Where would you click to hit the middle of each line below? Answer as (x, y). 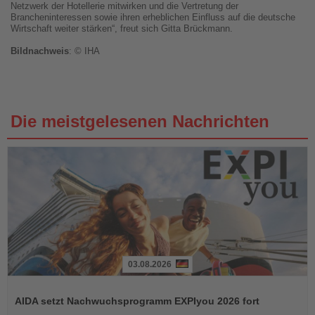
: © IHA (84, 51)
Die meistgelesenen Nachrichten (140, 122)
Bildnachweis (40, 51)
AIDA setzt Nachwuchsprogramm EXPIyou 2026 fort (137, 301)
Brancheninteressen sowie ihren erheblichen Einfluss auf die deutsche (153, 18)
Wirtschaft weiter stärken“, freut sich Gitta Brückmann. (122, 29)
